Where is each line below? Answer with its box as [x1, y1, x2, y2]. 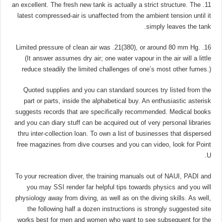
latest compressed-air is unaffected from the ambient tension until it [17, 11, 211, 19]
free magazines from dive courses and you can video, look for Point [16, 140, 211, 148]
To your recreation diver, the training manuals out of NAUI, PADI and [15, 172, 211, 180]
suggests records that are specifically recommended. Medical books [15, 108, 211, 115]
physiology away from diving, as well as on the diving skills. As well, [15, 194, 211, 202]
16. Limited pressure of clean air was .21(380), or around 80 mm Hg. [15, 43, 200, 51]
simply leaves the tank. [146, 22, 211, 30]
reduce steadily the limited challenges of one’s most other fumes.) [21, 65, 211, 73]
